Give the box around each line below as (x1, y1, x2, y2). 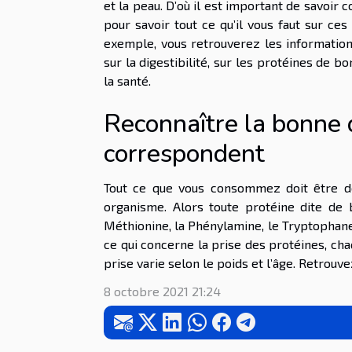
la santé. (104, 72, 151, 88)
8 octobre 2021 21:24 (104, 283, 221, 299)
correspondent (104, 136, 265, 170)
